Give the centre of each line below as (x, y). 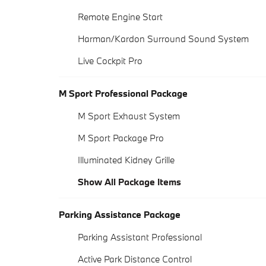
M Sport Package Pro (121, 138)
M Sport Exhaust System (129, 116)
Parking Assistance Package (120, 215)
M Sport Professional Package (123, 94)
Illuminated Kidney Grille (126, 160)
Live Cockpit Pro (110, 61)
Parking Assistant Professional (140, 237)
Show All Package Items (129, 182)
